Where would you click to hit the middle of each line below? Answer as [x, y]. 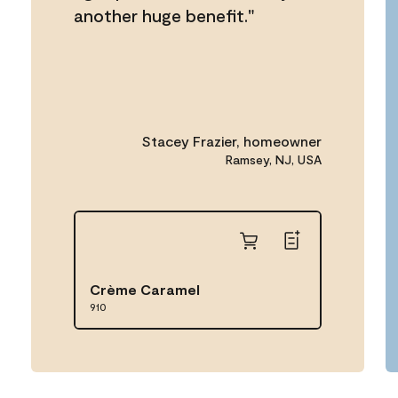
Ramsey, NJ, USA [274, 159]
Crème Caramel [145, 289]
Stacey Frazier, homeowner [232, 141]
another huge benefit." [164, 15]
